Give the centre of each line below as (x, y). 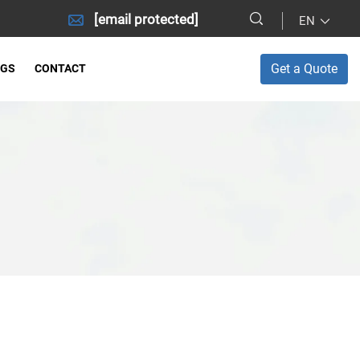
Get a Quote (304, 69)
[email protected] (146, 19)
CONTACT (61, 68)
